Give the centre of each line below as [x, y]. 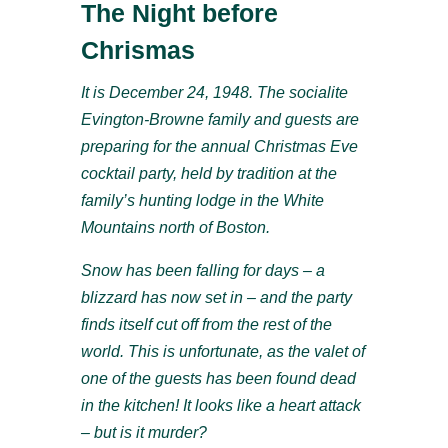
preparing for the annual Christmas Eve [219, 147]
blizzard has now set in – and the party [216, 298]
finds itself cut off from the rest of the [206, 325]
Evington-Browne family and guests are [219, 120]
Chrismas [137, 50]
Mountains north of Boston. [175, 228]
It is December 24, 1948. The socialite [214, 93]
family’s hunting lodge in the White [202, 201]
